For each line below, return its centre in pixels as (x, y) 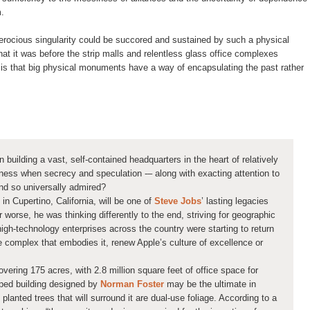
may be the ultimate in (210, 284)
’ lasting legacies (235, 201)
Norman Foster (132, 284)
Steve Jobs (178, 201)
